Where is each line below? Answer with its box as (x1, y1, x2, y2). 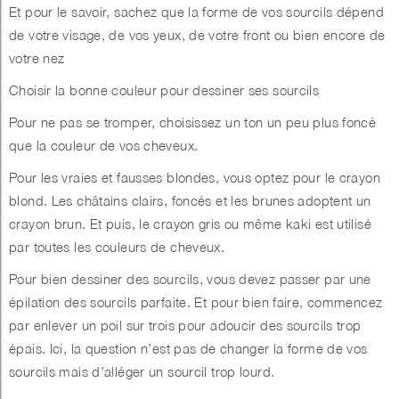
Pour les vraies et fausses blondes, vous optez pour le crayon (9, 169, 380, 186)
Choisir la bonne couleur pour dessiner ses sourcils (9, 82, 320, 99)
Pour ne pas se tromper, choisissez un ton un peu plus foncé (9, 114, 377, 131)
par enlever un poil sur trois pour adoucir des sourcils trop (9, 317, 362, 334)
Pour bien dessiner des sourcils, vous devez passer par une (9, 271, 371, 288)
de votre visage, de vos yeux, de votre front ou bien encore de (9, 27, 386, 44)
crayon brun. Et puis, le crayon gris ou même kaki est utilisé (9, 216, 371, 232)
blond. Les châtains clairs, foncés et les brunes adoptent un (9, 192, 371, 209)
